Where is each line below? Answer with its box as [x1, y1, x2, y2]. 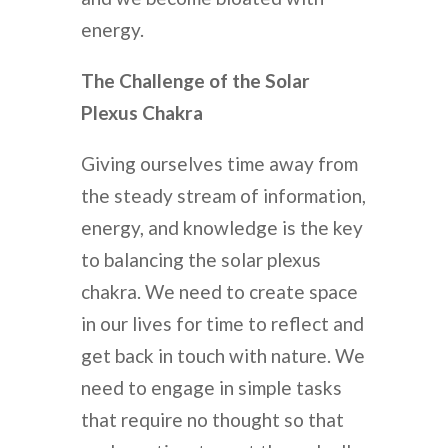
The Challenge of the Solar [80, 69, 310, 93]
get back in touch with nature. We [80, 344, 365, 368]
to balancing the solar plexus [80, 248, 321, 272]
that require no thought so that [80, 408, 344, 432]
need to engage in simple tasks [80, 376, 342, 400]
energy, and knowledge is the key [80, 216, 363, 240]
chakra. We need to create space [80, 280, 358, 304]
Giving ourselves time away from [80, 152, 358, 176]
